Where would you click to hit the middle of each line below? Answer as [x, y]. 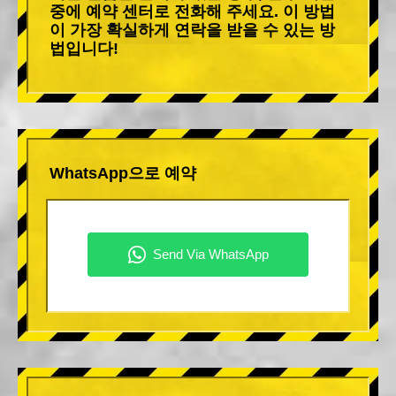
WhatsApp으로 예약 [123, 173]
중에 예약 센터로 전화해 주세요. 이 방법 [192, 11]
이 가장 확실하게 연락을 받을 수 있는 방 [192, 30]
